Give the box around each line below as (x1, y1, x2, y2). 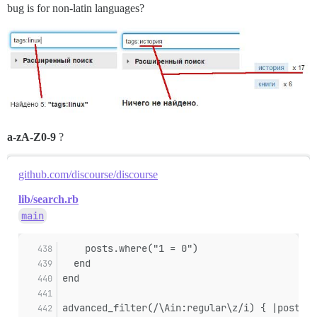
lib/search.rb (18, 193, 79, 206)
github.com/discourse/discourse (18, 168, 158, 181)
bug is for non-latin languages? (7, 2, 144, 15)
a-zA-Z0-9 (7, 131, 56, 144)
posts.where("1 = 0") (62, 242, 198, 255)
